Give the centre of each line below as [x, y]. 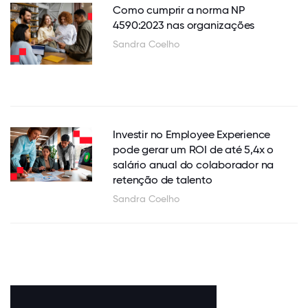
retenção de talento [163, 179]
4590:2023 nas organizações [184, 25]
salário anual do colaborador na [194, 164]
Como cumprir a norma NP [179, 10]
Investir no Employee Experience [192, 134]
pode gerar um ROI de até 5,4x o [194, 149]
